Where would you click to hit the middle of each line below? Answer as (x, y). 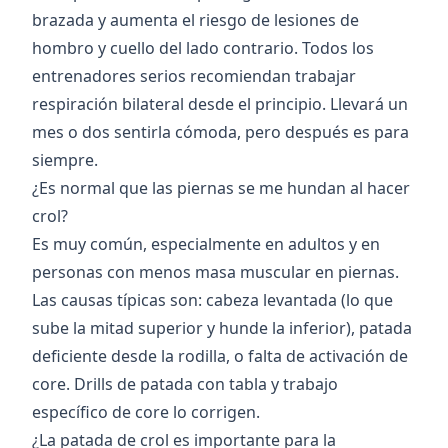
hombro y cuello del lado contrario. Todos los (203, 48)
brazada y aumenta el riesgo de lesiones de (195, 20)
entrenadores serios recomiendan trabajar (194, 76)
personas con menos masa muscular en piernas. (215, 272)
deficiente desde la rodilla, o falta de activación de (220, 356)
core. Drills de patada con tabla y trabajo (185, 384)
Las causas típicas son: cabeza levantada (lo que (212, 300)
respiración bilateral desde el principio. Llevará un (220, 104)
